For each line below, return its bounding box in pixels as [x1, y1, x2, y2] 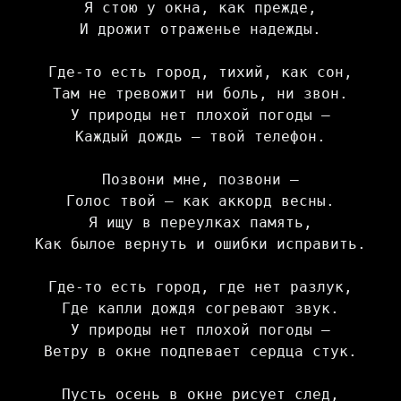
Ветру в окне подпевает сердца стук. [44, 343, 357, 361]
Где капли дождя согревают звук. [62, 300, 339, 318]
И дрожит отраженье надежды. [80, 21, 321, 38]
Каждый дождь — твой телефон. [75, 128, 326, 146]
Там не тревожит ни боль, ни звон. [53, 85, 348, 103]
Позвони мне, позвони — [102, 171, 299, 189]
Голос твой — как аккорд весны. [66, 192, 335, 210]
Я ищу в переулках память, [89, 214, 312, 232]
